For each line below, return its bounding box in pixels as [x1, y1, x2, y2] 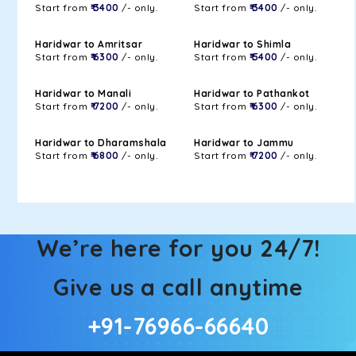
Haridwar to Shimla [194, 38, 291, 50]
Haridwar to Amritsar [35, 38, 142, 50]
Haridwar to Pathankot [194, 87, 310, 99]
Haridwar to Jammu [194, 137, 294, 149]
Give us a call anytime [53, 273, 303, 301]
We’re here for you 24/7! [36, 234, 320, 262]
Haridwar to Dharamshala [35, 137, 167, 149]
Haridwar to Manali [35, 87, 131, 99]
